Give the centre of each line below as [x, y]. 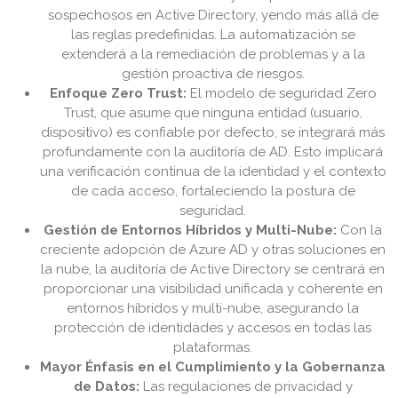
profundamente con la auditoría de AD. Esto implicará [213, 152]
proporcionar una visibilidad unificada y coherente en [213, 289]
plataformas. [213, 348]
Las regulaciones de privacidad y [246, 387]
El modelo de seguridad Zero [282, 94]
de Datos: [107, 387]
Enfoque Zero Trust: [118, 94]
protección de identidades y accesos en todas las [213, 328]
